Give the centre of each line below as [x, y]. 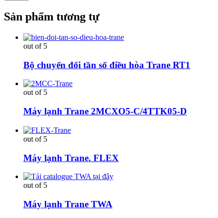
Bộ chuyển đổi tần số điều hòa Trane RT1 [107, 65]
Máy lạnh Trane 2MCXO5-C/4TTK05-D [105, 111]
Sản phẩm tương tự [52, 17]
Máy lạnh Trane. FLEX [71, 158]
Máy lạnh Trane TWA [68, 204]
